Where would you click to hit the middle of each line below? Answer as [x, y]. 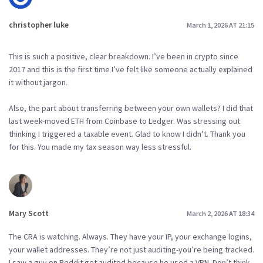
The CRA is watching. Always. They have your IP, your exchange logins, [130, 236]
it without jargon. [38, 82]
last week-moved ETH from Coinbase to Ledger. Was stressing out [124, 121]
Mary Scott [29, 213]
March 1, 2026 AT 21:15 [220, 25]
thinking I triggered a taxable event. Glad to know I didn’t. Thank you [127, 134]
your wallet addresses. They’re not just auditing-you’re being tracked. [131, 249]
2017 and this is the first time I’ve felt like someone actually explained [131, 69]
